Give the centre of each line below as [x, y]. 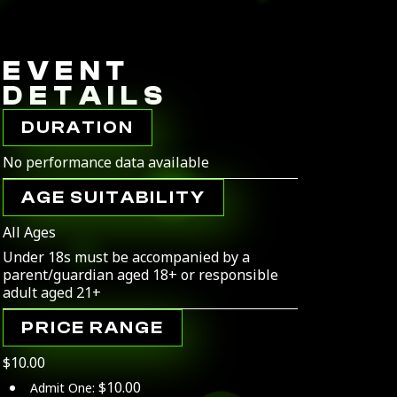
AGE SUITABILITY [114, 197]
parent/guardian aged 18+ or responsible [141, 275]
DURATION [78, 127]
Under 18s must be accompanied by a [127, 257]
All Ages [30, 232]
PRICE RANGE [93, 327]
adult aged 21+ [52, 292]
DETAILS [86, 96]
